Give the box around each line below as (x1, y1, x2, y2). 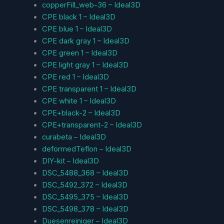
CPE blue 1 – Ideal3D (41, 24, 112, 33)
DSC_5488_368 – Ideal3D (41, 168, 128, 177)
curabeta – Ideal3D (41, 132, 106, 141)
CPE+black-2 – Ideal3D (41, 108, 120, 117)
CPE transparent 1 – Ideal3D (41, 84, 136, 93)
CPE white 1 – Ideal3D (41, 96, 116, 105)
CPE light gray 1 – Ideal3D (41, 60, 128, 69)
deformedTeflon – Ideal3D (41, 144, 131, 153)
